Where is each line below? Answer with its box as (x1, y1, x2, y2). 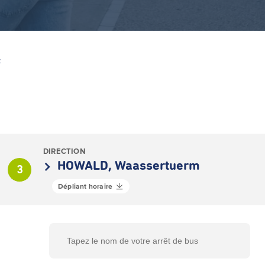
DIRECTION (43, 147, 85, 156)
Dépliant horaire (58, 182, 113, 190)
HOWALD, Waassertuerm (57, 160, 200, 173)
